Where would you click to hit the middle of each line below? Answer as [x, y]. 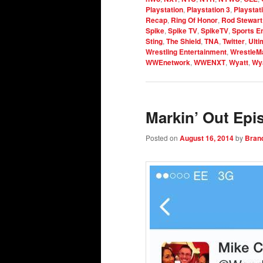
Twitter [234, 41]
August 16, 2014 [207, 138]
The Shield [183, 41]
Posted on [163, 138]
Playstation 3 [208, 9]
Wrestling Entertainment [186, 51]
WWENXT [210, 62]
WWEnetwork [168, 62]
